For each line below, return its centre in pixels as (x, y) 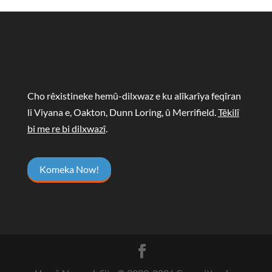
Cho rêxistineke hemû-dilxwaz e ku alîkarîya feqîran (134, 96)
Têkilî (228, 112)
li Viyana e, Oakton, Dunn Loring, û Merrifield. (122, 112)
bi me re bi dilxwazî (66, 129)
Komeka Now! (69, 169)
